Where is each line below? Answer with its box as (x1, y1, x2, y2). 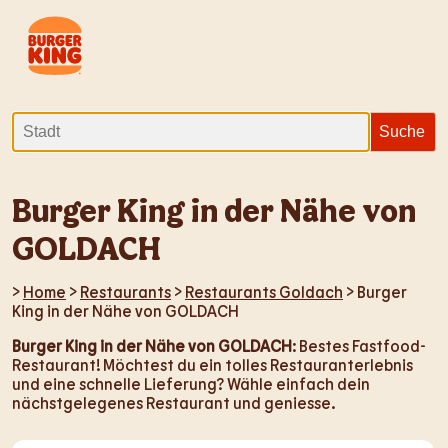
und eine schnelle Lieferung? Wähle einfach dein (12, 374, 370, 393)
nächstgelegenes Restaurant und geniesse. (12, 393, 335, 412)
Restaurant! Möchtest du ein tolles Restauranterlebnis (12, 355, 413, 374)
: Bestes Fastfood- (292, 336, 426, 355)
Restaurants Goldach (185, 282, 343, 301)
